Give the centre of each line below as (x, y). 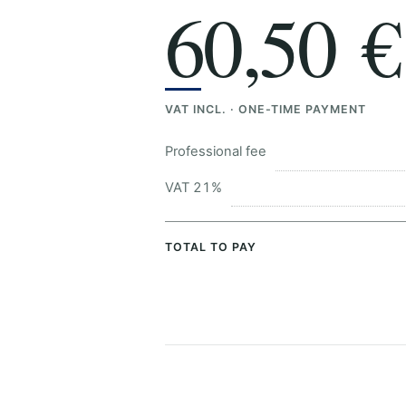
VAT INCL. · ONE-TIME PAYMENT (266, 110)
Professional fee (216, 152)
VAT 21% (193, 187)
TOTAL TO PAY (211, 247)
